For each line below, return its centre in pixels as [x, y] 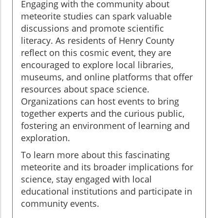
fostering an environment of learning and [105, 125]
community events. [60, 203]
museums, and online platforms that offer [107, 77]
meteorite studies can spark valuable [96, 16]
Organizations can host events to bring [100, 101]
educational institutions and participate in [107, 191]
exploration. [45, 137]
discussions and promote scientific [92, 28]
